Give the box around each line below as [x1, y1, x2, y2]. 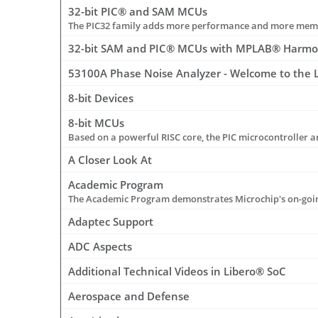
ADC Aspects [68, 239, 132, 254]
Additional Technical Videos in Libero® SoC [68, 264, 286, 279]
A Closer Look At [68, 153, 152, 168]
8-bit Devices [68, 91, 133, 106]
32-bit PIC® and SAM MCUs [68, 4, 207, 19]
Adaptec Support [68, 214, 153, 229]
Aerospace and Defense [68, 289, 190, 304]
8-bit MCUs [68, 116, 124, 131]
